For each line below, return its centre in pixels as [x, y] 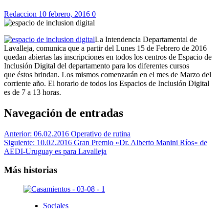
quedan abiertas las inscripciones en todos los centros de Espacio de [108, 57]
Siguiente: [20, 142]
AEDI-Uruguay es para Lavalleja [55, 151]
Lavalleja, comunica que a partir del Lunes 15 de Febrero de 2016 [105, 48]
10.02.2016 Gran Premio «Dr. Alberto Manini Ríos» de [122, 142]
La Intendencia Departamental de [146, 39]
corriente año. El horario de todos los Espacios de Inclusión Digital [107, 83]
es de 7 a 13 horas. [33, 92]
